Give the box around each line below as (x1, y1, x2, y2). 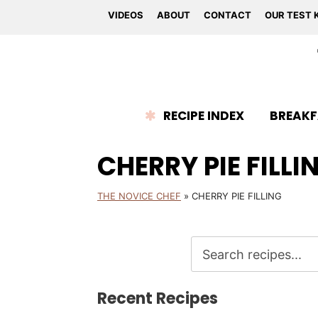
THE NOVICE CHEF (97, 190, 181, 202)
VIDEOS (108, 9, 143, 21)
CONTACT (204, 9, 251, 21)
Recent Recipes (97, 287, 218, 309)
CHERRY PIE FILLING (192, 190, 282, 202)
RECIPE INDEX (163, 107, 244, 124)
